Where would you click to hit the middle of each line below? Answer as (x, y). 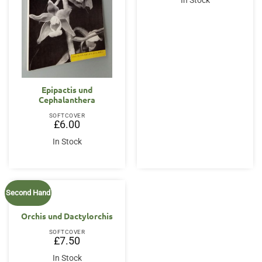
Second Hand (28, 192)
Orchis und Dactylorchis (67, 216)
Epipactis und (67, 90)
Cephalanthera (67, 100)
